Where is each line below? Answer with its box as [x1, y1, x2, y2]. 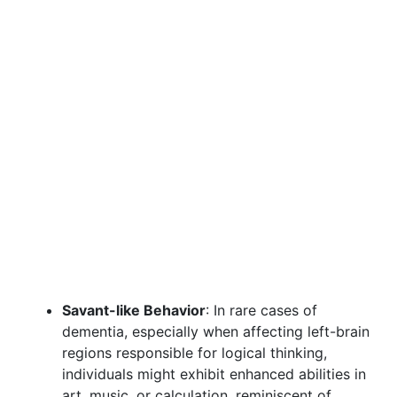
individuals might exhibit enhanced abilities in [62, 365, 366, 383]
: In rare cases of [206, 301, 317, 319]
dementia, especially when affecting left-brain [62, 323, 370, 340]
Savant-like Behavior [62, 301, 206, 319]
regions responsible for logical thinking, [62, 344, 327, 362]
